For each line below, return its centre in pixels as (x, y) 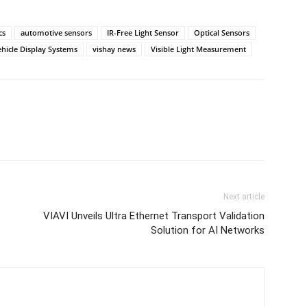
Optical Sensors (222, 33)
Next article (244, 197)
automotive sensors (56, 33)
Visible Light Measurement (198, 49)
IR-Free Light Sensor (143, 33)
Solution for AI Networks (208, 230)
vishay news (114, 49)
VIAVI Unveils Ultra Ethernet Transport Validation (154, 216)
